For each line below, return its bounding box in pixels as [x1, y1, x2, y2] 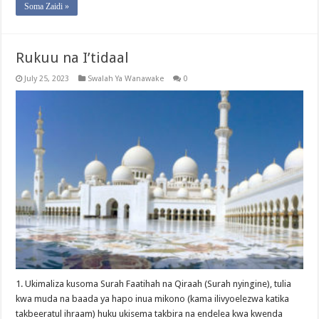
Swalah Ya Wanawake [88, 73, 164, 83]
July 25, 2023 [24, 73, 70, 83]
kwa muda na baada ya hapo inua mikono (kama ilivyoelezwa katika [16, 293, 290, 305]
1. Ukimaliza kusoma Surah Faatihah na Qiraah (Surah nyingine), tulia [16, 278, 292, 290]
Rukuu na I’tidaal [16, 48, 130, 66]
